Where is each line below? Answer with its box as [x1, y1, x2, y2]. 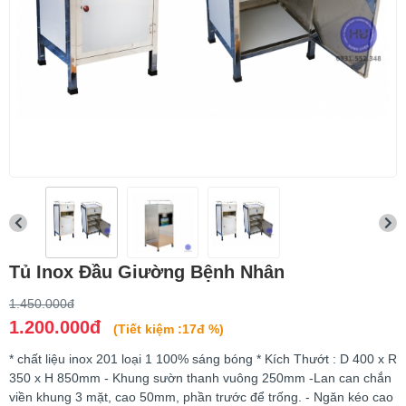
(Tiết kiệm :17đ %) [113, 322, 224, 337]
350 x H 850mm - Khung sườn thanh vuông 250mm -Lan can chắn [9, 371, 391, 386]
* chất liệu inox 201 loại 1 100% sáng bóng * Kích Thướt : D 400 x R [9, 352, 397, 367]
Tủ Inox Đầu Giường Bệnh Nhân [9, 262, 285, 283]
